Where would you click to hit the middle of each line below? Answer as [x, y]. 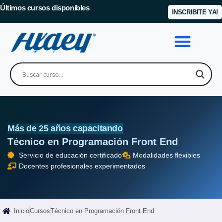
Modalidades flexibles [166, 155]
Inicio [21, 211]
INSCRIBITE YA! [195, 12]
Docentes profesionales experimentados [82, 166]
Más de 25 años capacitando [65, 128]
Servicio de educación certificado [70, 155]
